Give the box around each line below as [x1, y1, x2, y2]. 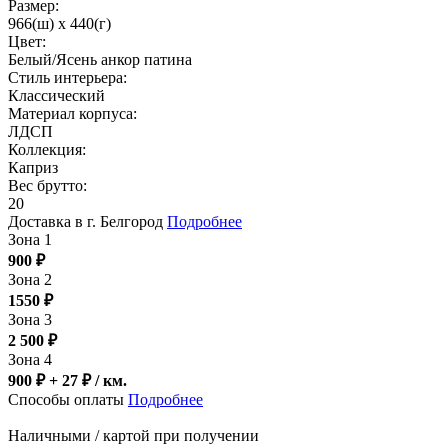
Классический [8, 87, 105, 105]
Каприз [8, 159, 58, 177]
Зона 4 [8, 351, 52, 369]
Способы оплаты [8, 391, 128, 409]
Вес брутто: [8, 177, 87, 195]
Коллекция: [8, 141, 86, 159]
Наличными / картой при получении [8, 427, 259, 445]
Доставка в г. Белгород [8, 213, 167, 231]
